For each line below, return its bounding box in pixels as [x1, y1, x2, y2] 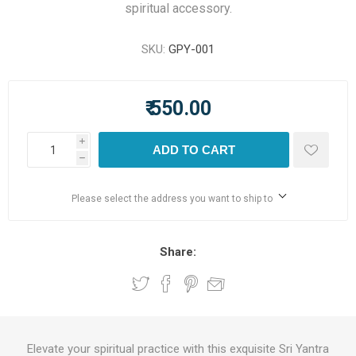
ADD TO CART [153, 143, 235, 157]
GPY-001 [168, 42, 215, 56]
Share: [160, 245, 196, 259]
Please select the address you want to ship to [71, 193, 273, 204]
